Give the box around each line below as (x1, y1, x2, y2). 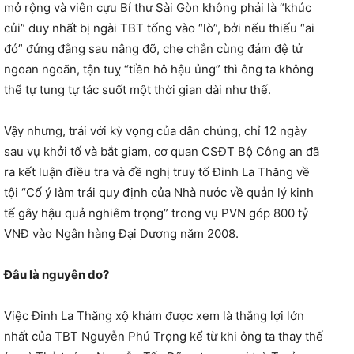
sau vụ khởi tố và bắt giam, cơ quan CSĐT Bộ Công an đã (4, 144, 319, 160)
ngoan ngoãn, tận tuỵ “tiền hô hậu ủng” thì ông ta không (4, 62, 314, 77)
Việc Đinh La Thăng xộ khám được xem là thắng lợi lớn (4, 308, 304, 324)
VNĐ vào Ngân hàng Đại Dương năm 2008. (4, 226, 239, 242)
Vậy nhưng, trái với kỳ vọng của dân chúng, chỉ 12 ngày (4, 123, 307, 139)
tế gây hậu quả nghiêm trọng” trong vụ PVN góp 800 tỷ (4, 205, 308, 221)
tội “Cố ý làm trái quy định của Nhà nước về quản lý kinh (4, 185, 314, 201)
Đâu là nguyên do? (4, 267, 109, 283)
